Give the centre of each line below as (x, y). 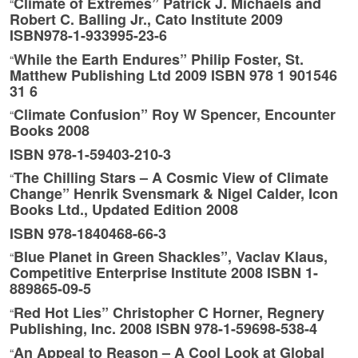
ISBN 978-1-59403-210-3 (90, 154)
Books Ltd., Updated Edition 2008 (124, 210)
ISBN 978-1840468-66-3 (88, 233)
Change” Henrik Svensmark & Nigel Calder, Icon (174, 194)
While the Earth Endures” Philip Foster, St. (159, 59)
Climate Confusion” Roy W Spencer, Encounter (175, 115)
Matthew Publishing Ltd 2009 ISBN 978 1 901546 (173, 75)
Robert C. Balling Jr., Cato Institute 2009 (146, 19)
